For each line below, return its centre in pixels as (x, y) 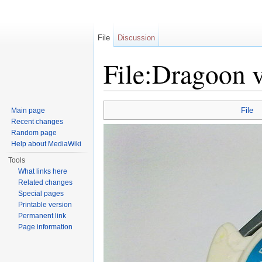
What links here (43, 171)
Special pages (41, 194)
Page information (46, 227)
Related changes (46, 182)
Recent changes (37, 122)
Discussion (137, 38)
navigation (157, 96)
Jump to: (121, 96)
